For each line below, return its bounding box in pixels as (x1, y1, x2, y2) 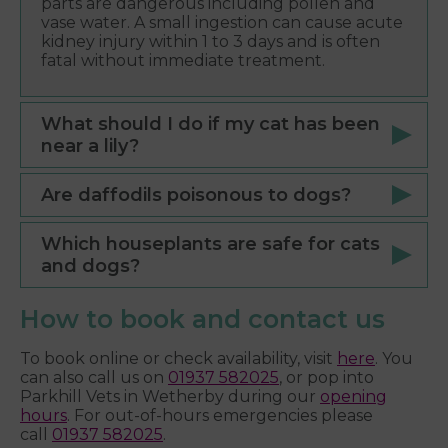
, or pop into (279, 368, 374, 388)
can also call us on (20, 368, 168, 388)
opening (320, 387, 387, 407)
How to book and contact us (20, 304, 385, 335)
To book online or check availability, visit (20, 349, 337, 369)
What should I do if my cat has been (41, 113, 380, 136)
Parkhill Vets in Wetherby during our (20, 387, 320, 407)
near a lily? (41, 135, 139, 158)
